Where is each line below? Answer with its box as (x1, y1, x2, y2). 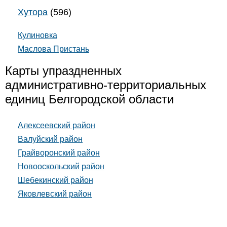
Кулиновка (18, 31, 57, 40)
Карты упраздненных (5, 64, 122, 78)
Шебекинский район (18, 176, 93, 185)
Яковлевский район (18, 190, 92, 199)
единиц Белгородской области (5, 92, 174, 106)
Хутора (18, 7, 48, 17)
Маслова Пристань (18, 45, 89, 54)
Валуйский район (18, 135, 83, 144)
